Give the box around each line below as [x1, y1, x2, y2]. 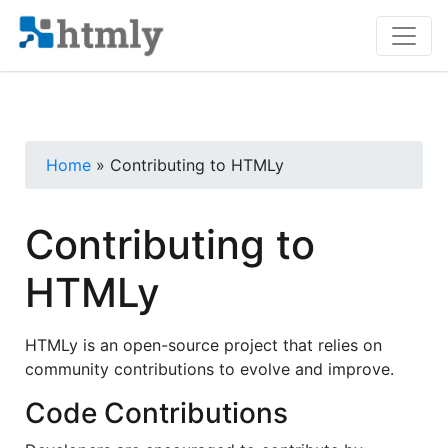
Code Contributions [25, 396, 288, 431]
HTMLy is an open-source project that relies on [25, 335, 382, 356]
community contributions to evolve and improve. [25, 359, 394, 380]
